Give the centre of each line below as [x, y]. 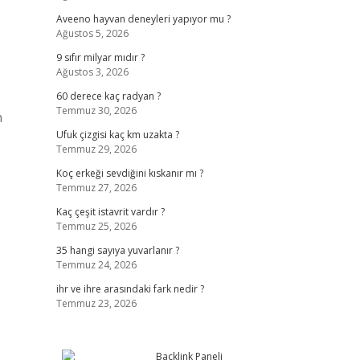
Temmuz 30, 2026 [96, 110]
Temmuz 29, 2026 [96, 149]
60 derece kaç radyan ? [108, 96]
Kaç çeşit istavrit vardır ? [110, 212]
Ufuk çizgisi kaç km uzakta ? [117, 135]
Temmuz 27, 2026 [96, 188]
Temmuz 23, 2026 [96, 303]
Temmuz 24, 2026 [96, 265]
